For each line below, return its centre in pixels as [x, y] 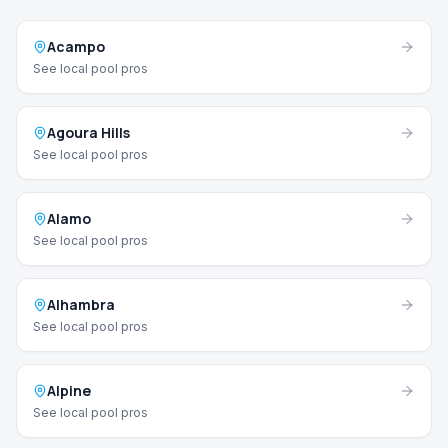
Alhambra [81, 305]
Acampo [76, 47]
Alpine [69, 391]
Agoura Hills [88, 133]
